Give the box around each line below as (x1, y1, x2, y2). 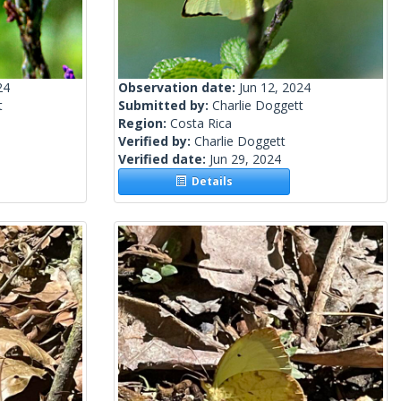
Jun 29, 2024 (209, 150, 281, 168)
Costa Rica (170, 115, 232, 132)
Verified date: (118, 150, 209, 168)
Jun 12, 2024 (239, 79, 311, 97)
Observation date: (118, 79, 239, 97)
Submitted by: (118, 97, 212, 115)
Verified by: (118, 132, 194, 150)
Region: (118, 115, 170, 132)
